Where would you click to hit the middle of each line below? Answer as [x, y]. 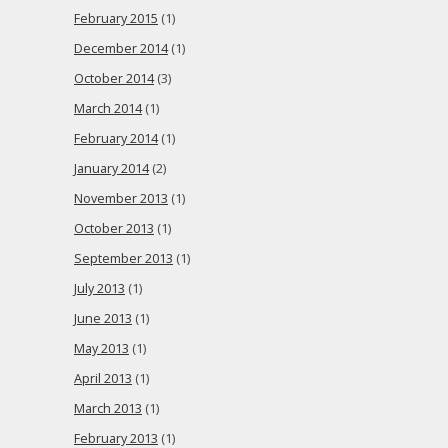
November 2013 [121, 198]
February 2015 [116, 18]
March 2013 [108, 408]
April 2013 [103, 378]
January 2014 [111, 168]
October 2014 [114, 78]
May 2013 [101, 348]
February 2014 [116, 138]
